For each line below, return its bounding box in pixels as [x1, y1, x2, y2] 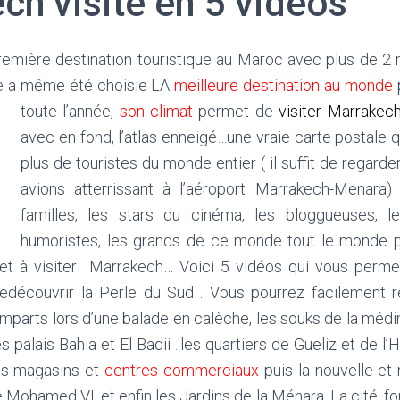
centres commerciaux [104, 361, 260, 379]
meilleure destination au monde [174, 76, 394, 95]
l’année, [62, 102, 120, 121]
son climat [119, 102, 194, 121]
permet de [193, 102, 273, 121]
